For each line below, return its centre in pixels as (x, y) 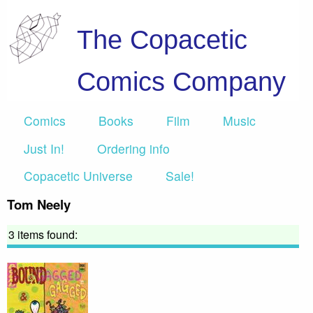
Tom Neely (39, 205)
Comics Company (181, 81)
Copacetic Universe (78, 175)
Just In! (44, 148)
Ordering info (133, 148)
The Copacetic (162, 39)
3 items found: (43, 235)
